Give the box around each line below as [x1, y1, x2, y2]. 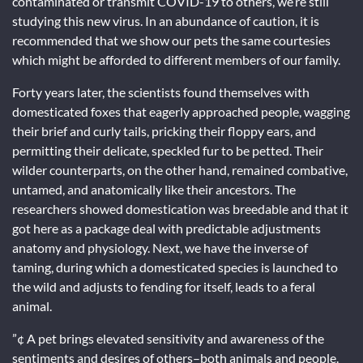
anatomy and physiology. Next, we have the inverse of [12, 240, 308, 255]
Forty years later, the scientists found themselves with [12, 84, 310, 100]
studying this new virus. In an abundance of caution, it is [12, 13, 319, 28]
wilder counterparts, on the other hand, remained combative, [12, 162, 348, 177]
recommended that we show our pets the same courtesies [12, 32, 331, 48]
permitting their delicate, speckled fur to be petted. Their [12, 143, 323, 158]
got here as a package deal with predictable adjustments [12, 220, 321, 236]
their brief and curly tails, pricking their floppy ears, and [12, 123, 316, 139]
